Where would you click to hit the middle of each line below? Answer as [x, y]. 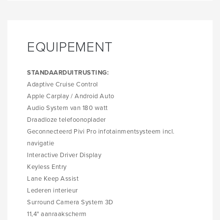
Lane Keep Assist [53, 179]
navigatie [41, 143]
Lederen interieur [53, 190]
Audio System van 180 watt [68, 108]
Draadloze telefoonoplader [67, 120]
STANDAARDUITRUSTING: [68, 72]
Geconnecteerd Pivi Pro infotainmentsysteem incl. [101, 131]
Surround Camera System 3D [70, 202]
